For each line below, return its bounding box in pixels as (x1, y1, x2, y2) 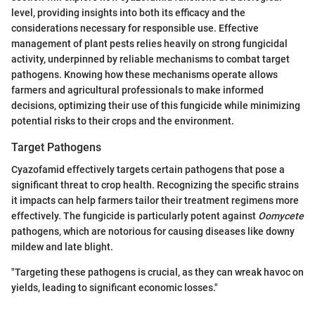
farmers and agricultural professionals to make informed (11, 84, 264, 96)
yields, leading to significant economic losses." (11, 281, 218, 293)
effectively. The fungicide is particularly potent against (11, 210, 258, 221)
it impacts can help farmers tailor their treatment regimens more (11, 194, 299, 206)
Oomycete (258, 210, 304, 221)
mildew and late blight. (11, 240, 113, 252)
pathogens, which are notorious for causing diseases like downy (11, 225, 295, 237)
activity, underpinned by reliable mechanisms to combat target (11, 53, 290, 65)
